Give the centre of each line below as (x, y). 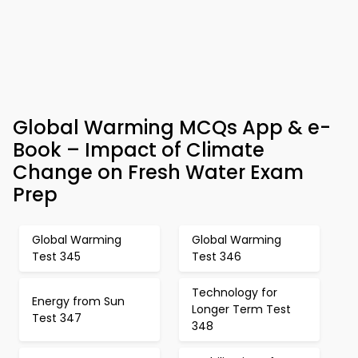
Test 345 (56, 257)
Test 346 (217, 257)
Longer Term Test (241, 309)
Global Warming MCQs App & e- (172, 127)
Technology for (235, 292)
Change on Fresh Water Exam (158, 172)
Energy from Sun (78, 301)
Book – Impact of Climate (139, 150)
